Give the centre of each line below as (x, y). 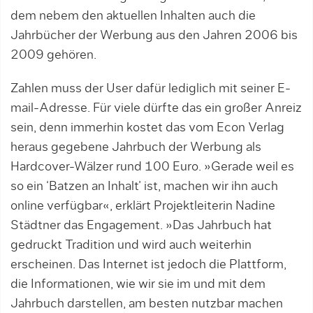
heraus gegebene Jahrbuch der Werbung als (136, 147)
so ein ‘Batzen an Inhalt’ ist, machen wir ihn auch (144, 187)
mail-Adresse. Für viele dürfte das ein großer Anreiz (156, 108)
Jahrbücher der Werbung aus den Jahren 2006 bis (154, 36)
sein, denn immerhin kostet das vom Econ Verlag (147, 128)
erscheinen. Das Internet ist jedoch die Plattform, (148, 265)
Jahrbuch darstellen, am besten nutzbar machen (147, 304)
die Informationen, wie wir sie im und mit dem (138, 284)
